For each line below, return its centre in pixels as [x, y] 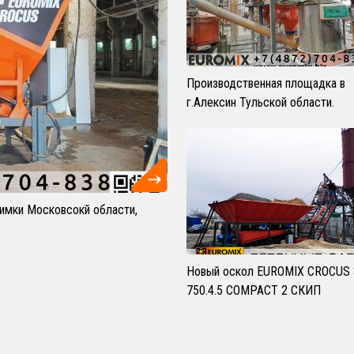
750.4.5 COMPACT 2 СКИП [254, 290]
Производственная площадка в [266, 83]
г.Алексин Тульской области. [260, 102]
